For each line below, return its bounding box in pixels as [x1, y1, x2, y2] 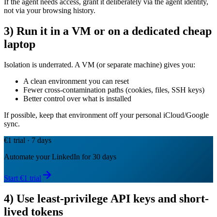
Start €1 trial [4, 174, 41, 183]
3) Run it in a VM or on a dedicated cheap [4, 25, 212, 38]
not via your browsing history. [4, 6, 95, 15]
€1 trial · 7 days [4, 136, 51, 145]
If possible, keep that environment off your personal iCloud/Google [4, 111, 209, 120]
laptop [4, 38, 35, 51]
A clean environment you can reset [23, 77, 129, 86]
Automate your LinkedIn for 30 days [4, 153, 116, 161]
